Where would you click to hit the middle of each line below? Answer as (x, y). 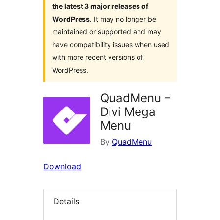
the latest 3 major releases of (100, 6)
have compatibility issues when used (111, 45)
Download (62, 167)
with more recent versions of (97, 57)
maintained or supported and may (107, 32)
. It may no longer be (123, 19)
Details (66, 202)
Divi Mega (128, 112)
